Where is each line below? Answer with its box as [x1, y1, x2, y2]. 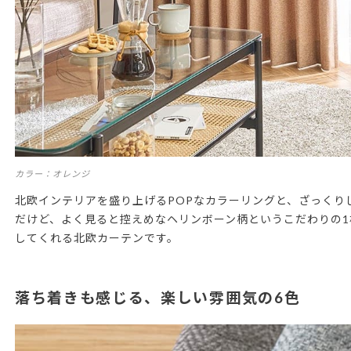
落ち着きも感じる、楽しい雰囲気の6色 [15, 288, 301, 306]
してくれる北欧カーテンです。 [15, 231, 179, 244]
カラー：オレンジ [15, 168, 90, 179]
